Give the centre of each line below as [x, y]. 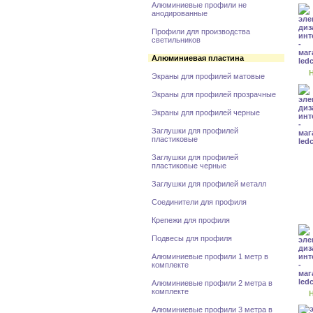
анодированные [180, 13]
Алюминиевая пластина [198, 58]
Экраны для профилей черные [206, 112]
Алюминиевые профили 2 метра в [212, 283]
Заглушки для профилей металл [209, 184]
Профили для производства [201, 31]
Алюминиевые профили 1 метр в [210, 256]
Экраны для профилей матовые [208, 76]
